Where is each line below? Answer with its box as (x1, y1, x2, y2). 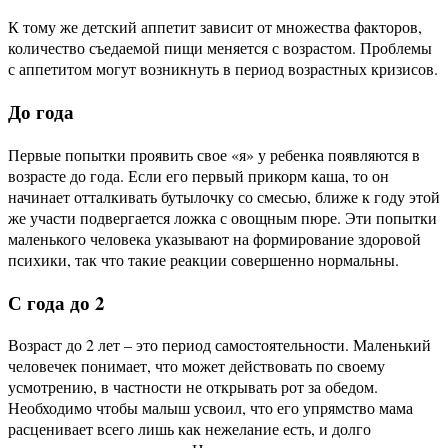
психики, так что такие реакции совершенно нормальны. (8, 248, 399, 270)
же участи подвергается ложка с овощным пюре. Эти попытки (8, 206, 437, 228)
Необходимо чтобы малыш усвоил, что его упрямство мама (8, 397, 413, 419)
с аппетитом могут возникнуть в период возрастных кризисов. (8, 58, 438, 80)
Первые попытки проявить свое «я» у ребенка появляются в (8, 143, 420, 165)
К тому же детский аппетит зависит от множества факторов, (8, 16, 422, 38)
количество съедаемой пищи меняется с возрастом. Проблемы (8, 37, 432, 59)
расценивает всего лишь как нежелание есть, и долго (8, 418, 371, 440)
